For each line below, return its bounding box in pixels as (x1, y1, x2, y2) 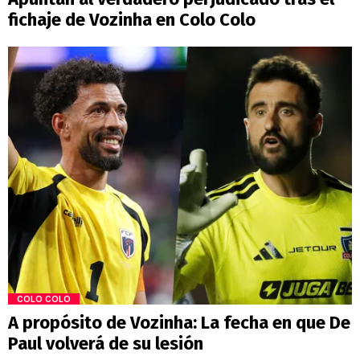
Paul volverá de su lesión (8, 332, 203, 354)
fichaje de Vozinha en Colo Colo (8, 9, 256, 31)
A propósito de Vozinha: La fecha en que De (8, 311, 350, 333)
